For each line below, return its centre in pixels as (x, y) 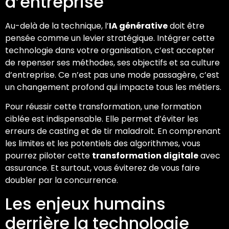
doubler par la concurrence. (62, 180)
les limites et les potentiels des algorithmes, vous (103, 144)
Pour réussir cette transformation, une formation (103, 107)
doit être (186, 26)
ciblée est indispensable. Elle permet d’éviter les (102, 119)
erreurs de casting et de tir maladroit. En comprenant (113, 131)
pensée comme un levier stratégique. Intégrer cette (110, 38)
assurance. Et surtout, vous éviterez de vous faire (102, 168)
